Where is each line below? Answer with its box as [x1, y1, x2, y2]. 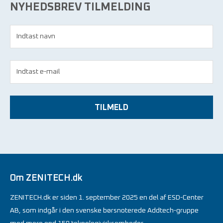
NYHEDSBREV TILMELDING [10, 1, 150, 13]
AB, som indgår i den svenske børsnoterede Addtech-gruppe [10, 207, 199, 215]
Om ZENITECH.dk [10, 174, 83, 183]
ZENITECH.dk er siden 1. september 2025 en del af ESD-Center [10, 194, 204, 202]
